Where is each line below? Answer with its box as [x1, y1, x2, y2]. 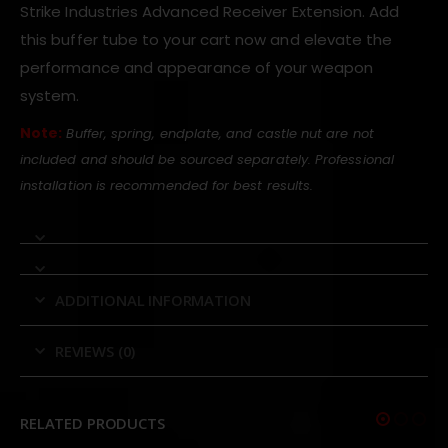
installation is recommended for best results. [20, 176, 314, 196]
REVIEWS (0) [54, 341, 136, 362]
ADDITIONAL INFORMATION [54, 290, 251, 311]
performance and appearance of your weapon [20, 57, 373, 79]
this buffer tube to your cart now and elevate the [20, 29, 393, 51]
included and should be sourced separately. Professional [20, 150, 394, 170]
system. [20, 85, 80, 107]
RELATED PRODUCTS [20, 412, 165, 433]
